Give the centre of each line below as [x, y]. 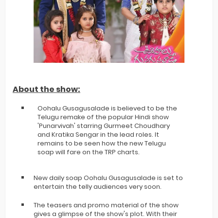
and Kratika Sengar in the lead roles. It [98, 135]
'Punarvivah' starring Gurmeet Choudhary [104, 126]
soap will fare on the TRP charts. [89, 152]
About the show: [46, 89]
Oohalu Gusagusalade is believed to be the [107, 108]
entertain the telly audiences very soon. [98, 187]
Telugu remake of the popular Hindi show [103, 117]
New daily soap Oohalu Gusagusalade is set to [108, 178]
